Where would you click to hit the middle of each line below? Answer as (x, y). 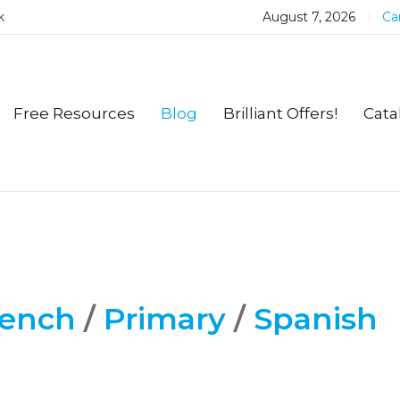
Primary (165, 319)
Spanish (316, 319)
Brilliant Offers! (281, 113)
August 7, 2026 (309, 17)
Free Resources (75, 113)
